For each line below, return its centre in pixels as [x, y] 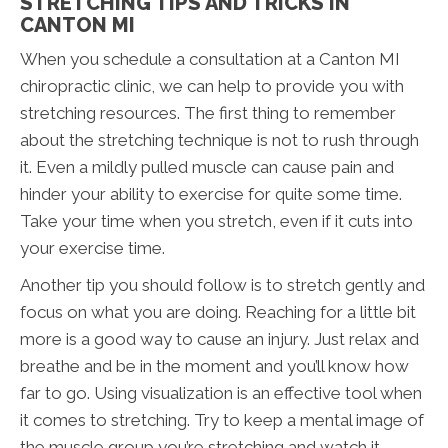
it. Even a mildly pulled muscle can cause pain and [207, 167]
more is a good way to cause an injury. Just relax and [219, 339]
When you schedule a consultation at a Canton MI [210, 59]
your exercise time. [92, 248]
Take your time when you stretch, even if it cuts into [216, 221]
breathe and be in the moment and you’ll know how [214, 366]
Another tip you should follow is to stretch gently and [222, 285]
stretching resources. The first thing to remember [208, 113]
